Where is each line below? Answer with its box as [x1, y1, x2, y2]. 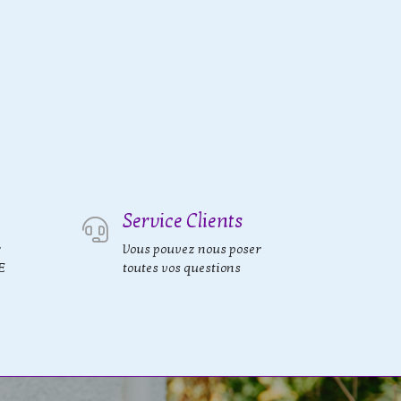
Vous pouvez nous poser [123, 242, 261, 257]
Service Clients [123, 209, 243, 233]
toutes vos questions [123, 260, 241, 276]
